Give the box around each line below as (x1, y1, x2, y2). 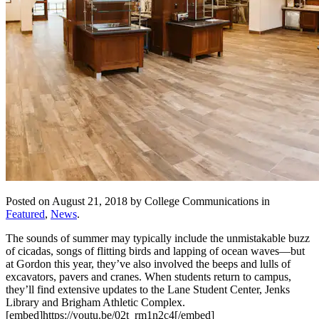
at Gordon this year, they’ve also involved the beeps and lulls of (6, 257, 291, 270)
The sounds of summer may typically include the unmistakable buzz (6, 231, 310, 244)
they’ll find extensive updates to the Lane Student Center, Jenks (6, 283, 290, 296)
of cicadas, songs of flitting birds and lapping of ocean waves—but (6, 244, 305, 257)
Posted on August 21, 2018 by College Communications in (6, 194, 270, 207)
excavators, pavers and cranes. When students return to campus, (6, 270, 291, 283)
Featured (6, 207, 45, 220)
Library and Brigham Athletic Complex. (6, 296, 185, 308)
